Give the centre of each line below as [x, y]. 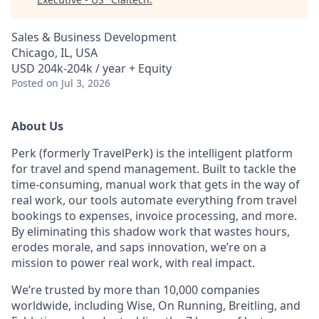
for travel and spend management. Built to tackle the [154, 169]
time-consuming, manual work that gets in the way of [156, 184]
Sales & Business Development [94, 37]
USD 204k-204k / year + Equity [91, 68]
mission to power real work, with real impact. [133, 263]
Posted [27, 83]
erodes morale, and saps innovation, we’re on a [139, 247]
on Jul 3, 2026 [78, 83]
